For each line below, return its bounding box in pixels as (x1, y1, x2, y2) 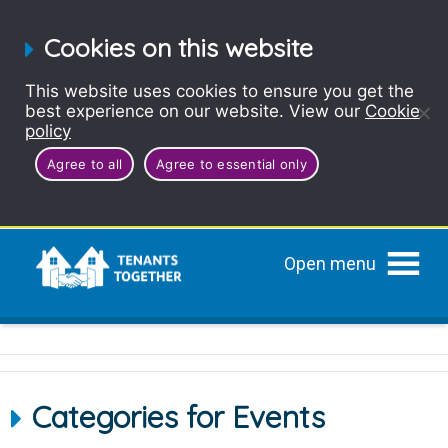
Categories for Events (32, 398, 326, 436)
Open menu (283, 253, 376, 274)
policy (25, 121, 71, 141)
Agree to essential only (156, 155, 307, 172)
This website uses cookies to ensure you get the (25, 81, 414, 101)
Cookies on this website (44, 32, 313, 63)
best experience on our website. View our (25, 101, 365, 121)
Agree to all (47, 155, 122, 172)
